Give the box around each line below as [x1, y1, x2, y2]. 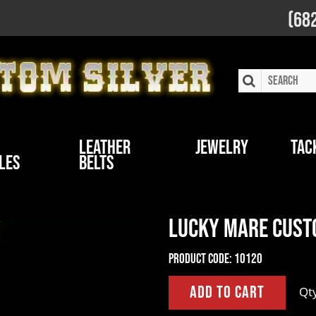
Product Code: [169, 251, 232, 267]
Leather [78, 136, 130, 159]
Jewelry [195, 136, 249, 159]
